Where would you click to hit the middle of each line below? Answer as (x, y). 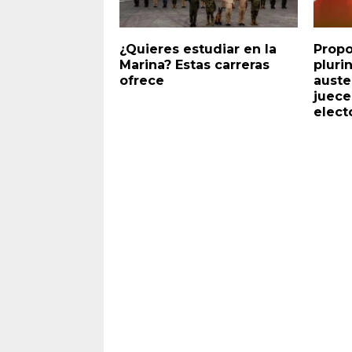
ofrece (142, 80)
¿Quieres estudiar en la (198, 49)
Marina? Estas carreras (194, 64)
